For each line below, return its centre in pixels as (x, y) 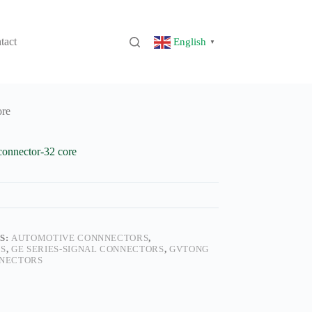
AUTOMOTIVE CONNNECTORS (80, 238)
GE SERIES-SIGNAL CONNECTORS (88, 249)
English (189, 42)
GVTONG (189, 249)
